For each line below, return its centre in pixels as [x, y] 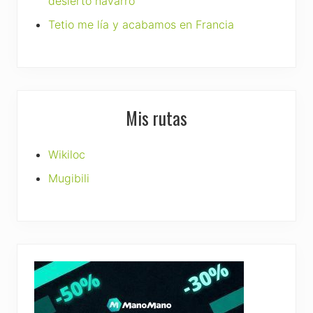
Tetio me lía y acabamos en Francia [141, 24]
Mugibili [69, 178]
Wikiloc [67, 154]
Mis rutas [156, 117]
